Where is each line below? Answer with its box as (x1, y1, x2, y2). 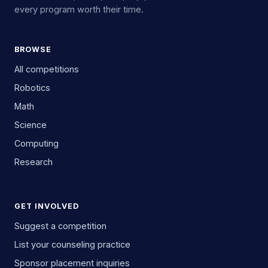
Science (14, 120, 47, 130)
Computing (14, 138, 59, 148)
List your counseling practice (14, 239, 130, 249)
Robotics (14, 83, 50, 93)
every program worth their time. (14, 4, 144, 15)
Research (14, 157, 53, 167)
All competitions (14, 64, 79, 74)
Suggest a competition (14, 221, 106, 231)
